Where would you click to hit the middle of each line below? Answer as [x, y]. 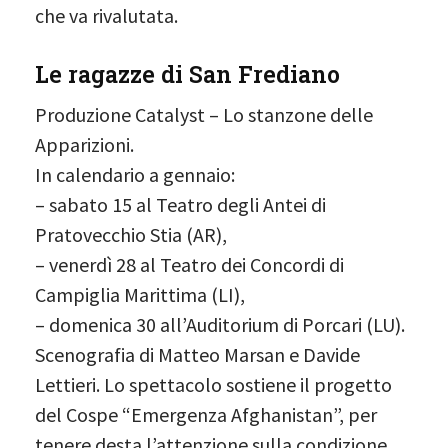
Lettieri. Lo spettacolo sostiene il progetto [213, 384]
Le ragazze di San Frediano [187, 73]
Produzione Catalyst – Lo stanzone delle [204, 114]
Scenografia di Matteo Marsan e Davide [197, 354]
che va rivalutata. [106, 15]
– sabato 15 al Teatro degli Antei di [180, 204]
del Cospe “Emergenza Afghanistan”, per [206, 414]
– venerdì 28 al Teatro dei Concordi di [189, 264]
